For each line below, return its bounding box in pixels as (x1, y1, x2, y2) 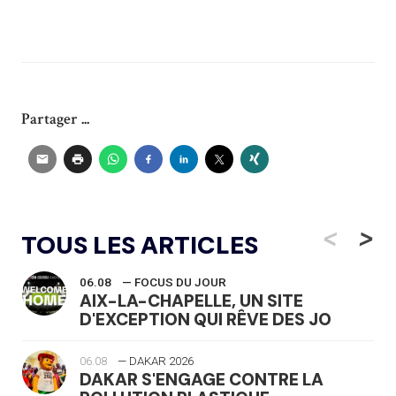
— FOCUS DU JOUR (122, 275, 226, 289)
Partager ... (21, 108, 89, 129)
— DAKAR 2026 (118, 354, 194, 368)
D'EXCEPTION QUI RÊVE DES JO (80, 308, 331, 331)
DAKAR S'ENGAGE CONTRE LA (80, 368, 324, 391)
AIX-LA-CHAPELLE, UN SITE (80, 289, 303, 312)
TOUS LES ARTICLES (21, 228, 258, 262)
